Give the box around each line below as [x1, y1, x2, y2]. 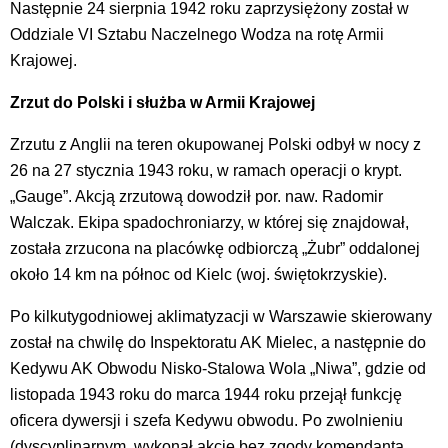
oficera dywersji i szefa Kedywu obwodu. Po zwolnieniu [10, 411, 403, 429]
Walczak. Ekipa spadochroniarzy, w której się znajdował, [10, 213, 409, 231]
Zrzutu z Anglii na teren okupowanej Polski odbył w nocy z [10, 135, 421, 153]
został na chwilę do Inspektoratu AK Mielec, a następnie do [10, 333, 426, 351]
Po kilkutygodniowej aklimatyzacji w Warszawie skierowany [10, 307, 432, 325]
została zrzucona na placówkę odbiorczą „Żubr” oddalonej [10, 239, 420, 257]
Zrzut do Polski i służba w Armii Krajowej [10, 93, 315, 111]
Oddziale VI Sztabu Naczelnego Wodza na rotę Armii [10, 25, 384, 43]
